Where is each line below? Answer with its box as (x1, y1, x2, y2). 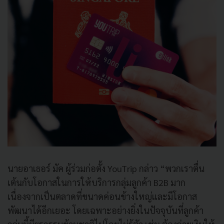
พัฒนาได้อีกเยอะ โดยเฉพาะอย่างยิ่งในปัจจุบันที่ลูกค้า (7, 204, 203, 216)
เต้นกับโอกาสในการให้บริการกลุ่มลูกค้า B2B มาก (7, 176, 185, 188)
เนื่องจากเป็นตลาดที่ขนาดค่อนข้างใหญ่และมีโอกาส (7, 190, 197, 202)
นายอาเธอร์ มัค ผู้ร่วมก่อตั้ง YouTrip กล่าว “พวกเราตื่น (7, 162, 204, 174)
